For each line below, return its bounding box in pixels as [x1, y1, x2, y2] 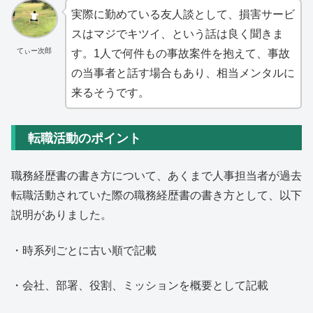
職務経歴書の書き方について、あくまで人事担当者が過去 [11, 167, 302, 184]
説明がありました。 [11, 206, 112, 223]
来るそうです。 [71, 87, 150, 99]
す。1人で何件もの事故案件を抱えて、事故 [71, 48, 290, 60]
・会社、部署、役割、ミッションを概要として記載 [11, 277, 268, 293]
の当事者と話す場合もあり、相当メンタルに [71, 67, 295, 80]
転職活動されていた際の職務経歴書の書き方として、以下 [11, 187, 302, 203]
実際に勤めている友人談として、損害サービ [71, 8, 295, 21]
